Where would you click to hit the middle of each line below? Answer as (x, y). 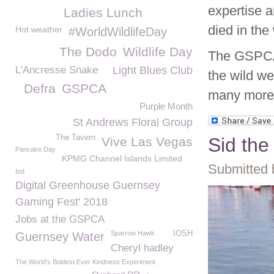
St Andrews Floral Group (133, 122)
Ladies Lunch (103, 13)
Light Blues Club (153, 70)
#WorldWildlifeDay (118, 32)
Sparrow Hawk (133, 233)
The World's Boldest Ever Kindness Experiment (85, 262)
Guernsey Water (60, 237)
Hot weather (39, 29)
